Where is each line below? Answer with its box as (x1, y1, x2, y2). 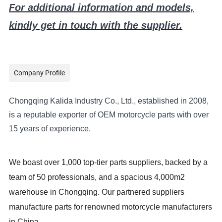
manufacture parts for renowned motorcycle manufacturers (9, 202, 213, 211)
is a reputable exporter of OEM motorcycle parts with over (9, 110, 209, 119)
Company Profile (14, 67, 65, 77)
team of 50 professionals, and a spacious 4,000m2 (9, 172, 185, 181)
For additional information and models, (9, 1, 194, 13)
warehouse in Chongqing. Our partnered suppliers (9, 187, 185, 196)
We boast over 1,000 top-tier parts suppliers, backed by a (9, 158, 208, 166)
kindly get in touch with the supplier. (9, 19, 183, 31)
